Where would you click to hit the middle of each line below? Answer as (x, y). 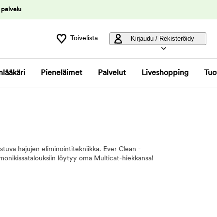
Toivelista (84, 39)
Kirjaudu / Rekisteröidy (162, 39)
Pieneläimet (62, 73)
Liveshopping (165, 73)
